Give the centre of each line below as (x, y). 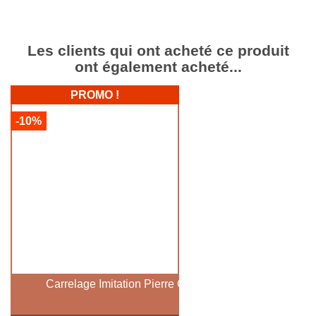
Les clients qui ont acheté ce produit (158, 51)
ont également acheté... (158, 67)
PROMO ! (95, 95)
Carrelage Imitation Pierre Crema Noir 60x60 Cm (168, 284)
